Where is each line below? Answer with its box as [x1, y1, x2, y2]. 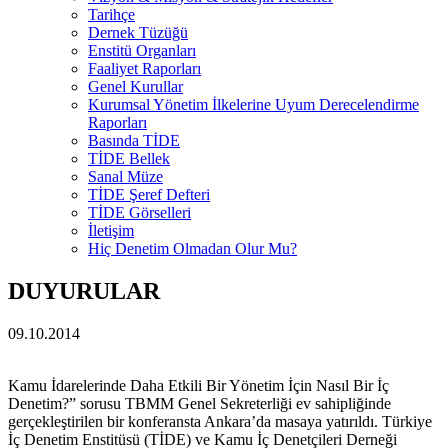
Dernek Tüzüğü [88, 24, 188, 41]
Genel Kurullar [88, 78, 183, 95]
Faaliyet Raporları [88, 60, 201, 77]
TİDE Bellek [88, 150, 170, 167]
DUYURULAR [8, 277, 160, 304]
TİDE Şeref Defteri [88, 186, 210, 203]
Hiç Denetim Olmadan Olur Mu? [88, 240, 297, 257]
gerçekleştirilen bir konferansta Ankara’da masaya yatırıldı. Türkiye [8, 412, 432, 430]
